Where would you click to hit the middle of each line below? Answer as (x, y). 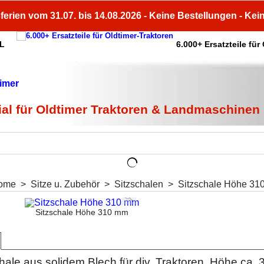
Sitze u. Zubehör (65, 184)
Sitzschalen (139, 184)
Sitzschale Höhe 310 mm (82, 212)
